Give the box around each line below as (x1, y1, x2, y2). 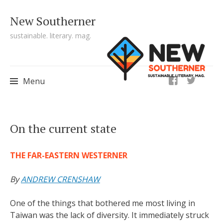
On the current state (10, 120, 116, 136)
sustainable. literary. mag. (10, 31, 91, 40)
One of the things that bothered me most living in (10, 198, 195, 209)
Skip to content (20, 102, 77, 113)
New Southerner (10, 13, 96, 29)
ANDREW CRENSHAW (21, 174, 100, 185)
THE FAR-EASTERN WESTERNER (10, 150, 127, 161)
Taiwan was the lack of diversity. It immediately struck (10, 210, 209, 221)
